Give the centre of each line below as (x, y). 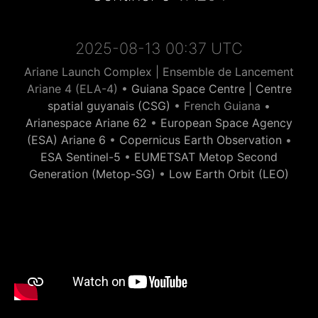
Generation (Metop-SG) (92, 174)
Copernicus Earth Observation (200, 140)
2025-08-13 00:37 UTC (159, 48)
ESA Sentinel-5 (81, 157)
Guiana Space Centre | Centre (211, 89)
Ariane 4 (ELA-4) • (79, 89)
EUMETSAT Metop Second (206, 157)
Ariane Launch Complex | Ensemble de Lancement (159, 72)
